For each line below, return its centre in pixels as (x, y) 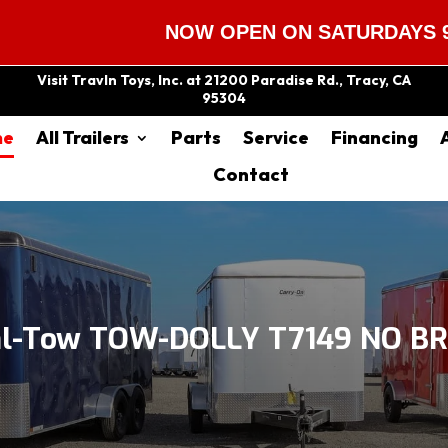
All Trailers (82, 137)
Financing (374, 137)
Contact (251, 174)
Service (276, 137)
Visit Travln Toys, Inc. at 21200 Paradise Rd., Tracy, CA (223, 80)
